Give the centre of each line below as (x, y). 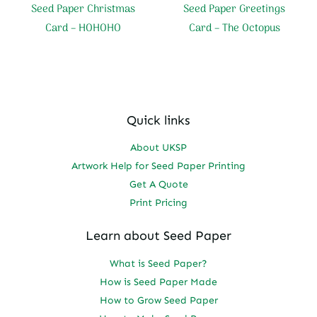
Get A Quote (158, 185)
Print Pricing (158, 203)
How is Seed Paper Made (158, 282)
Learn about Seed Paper (158, 236)
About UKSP (158, 148)
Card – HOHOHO (83, 28)
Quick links (158, 120)
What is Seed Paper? (158, 263)
